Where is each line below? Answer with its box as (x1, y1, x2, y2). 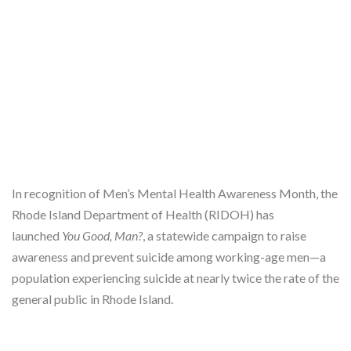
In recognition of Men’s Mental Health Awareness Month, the (12, 185, 338, 201)
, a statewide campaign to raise (143, 227, 306, 243)
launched (12, 227, 62, 243)
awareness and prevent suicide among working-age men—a (12, 248, 326, 264)
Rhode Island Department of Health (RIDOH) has (12, 206, 274, 222)
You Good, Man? (62, 227, 143, 243)
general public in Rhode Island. (12, 291, 173, 306)
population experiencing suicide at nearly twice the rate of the (12, 270, 339, 285)
